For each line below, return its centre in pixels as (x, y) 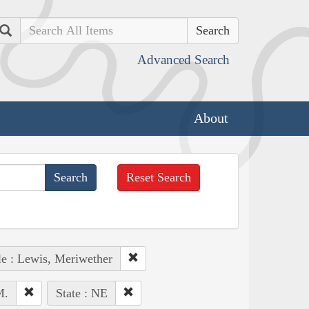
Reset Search (159, 177)
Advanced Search (183, 60)
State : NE (81, 293)
